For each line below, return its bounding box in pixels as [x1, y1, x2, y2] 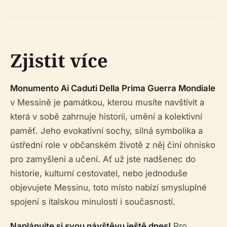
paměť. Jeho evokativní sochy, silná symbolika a [10, 126, 203, 136]
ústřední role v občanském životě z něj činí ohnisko [10, 140, 215, 150]
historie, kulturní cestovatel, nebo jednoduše [10, 168, 187, 178]
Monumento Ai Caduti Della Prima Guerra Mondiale [10, 83, 215, 93]
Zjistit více [10, 48, 108, 73]
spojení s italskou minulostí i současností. [10, 197, 175, 207]
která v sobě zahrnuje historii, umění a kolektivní [10, 111, 202, 122]
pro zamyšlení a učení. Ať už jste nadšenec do [10, 154, 196, 164]
